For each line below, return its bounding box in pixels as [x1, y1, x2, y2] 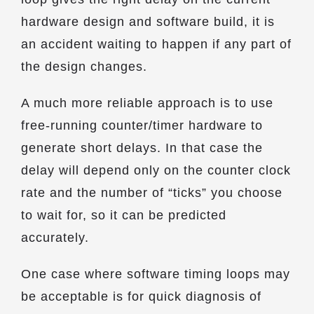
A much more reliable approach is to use [21, 96, 273, 110]
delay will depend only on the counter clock [21, 163, 291, 177]
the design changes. [21, 60, 147, 74]
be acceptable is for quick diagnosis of [21, 289, 261, 303]
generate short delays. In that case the [21, 141, 263, 155]
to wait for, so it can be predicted [21, 208, 226, 222]
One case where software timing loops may [21, 267, 290, 281]
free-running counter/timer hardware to [21, 118, 263, 132]
